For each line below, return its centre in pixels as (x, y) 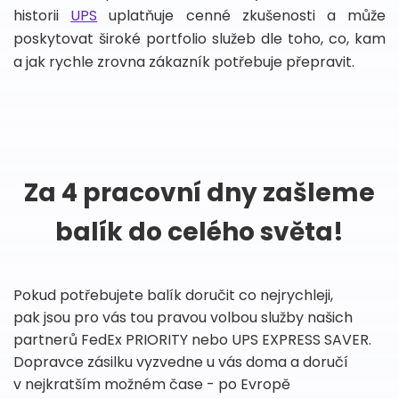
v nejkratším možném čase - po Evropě (152, 384)
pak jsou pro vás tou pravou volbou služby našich (183, 318)
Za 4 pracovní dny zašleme (199, 193)
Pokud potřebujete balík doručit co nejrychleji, (173, 295)
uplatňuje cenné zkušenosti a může (242, 16)
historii (42, 16)
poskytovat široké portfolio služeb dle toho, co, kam (199, 39)
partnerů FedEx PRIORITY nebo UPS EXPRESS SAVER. (192, 340)
